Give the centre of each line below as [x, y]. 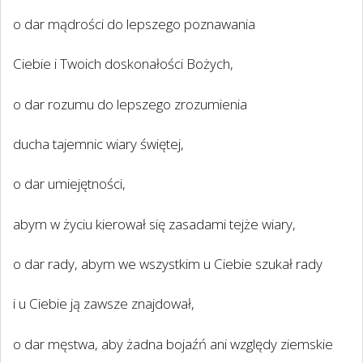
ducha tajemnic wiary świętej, [98, 143]
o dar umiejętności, [69, 184]
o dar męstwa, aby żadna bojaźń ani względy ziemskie [173, 344]
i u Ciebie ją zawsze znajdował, [104, 304]
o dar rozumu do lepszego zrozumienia [130, 104]
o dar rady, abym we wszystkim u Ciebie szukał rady [168, 264]
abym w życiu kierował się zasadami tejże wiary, [154, 224]
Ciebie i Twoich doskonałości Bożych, [123, 64]
